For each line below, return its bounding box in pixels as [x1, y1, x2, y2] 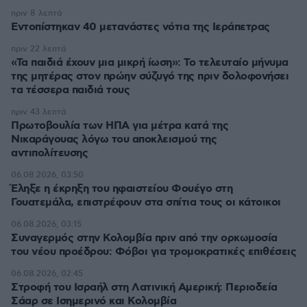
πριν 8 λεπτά [11, 8, 62, 19]
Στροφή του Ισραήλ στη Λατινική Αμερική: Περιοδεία [11, 280, 278, 295]
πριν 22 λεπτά [11, 44, 66, 54]
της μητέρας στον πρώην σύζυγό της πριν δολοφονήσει [11, 69, 288, 84]
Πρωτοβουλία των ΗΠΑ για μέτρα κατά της [11, 119, 228, 133]
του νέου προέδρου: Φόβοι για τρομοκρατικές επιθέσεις [11, 245, 296, 259]
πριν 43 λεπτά [11, 107, 66, 117]
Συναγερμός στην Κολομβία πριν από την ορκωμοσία [11, 231, 278, 245]
